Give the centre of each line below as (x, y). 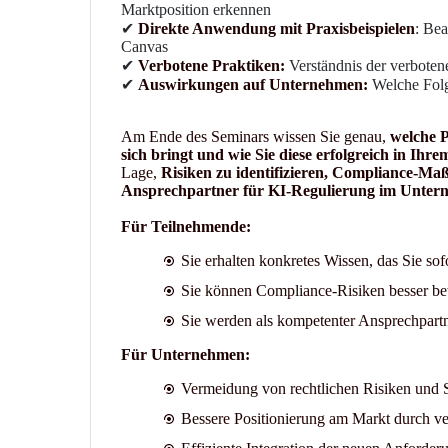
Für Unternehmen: (185, 354)
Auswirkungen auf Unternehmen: (254, 84)
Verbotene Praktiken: (213, 65)
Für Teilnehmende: (185, 226)
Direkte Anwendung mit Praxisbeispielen (276, 28)
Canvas (144, 46)
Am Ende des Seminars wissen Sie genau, (255, 136)
